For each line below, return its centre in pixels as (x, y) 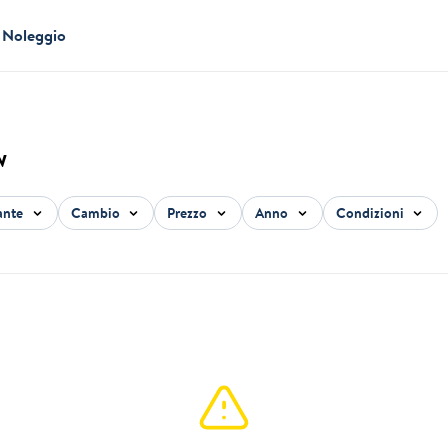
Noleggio (34, 35)
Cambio (96, 212)
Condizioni (371, 212)
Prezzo (189, 212)
